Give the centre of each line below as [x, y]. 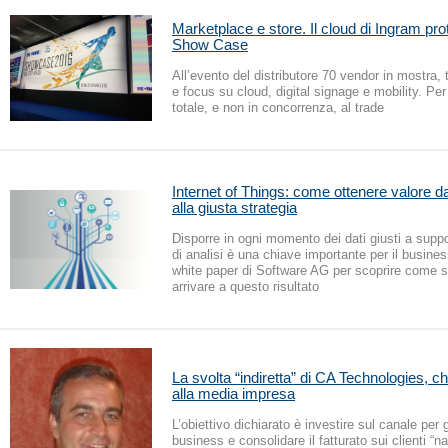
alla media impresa [233, 393]
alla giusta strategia [234, 207]
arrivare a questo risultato [245, 286]
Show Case [210, 44]
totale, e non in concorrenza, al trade [278, 107]
